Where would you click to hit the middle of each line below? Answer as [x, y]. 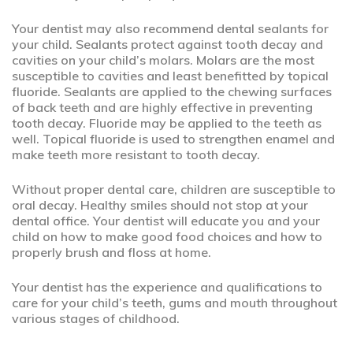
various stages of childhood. [96, 318]
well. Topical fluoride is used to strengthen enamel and [173, 139]
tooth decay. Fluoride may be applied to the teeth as [167, 123]
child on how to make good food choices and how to [167, 236]
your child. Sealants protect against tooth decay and [167, 44]
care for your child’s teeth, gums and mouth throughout [175, 303]
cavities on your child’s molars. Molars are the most [163, 60]
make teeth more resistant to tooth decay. [136, 154]
